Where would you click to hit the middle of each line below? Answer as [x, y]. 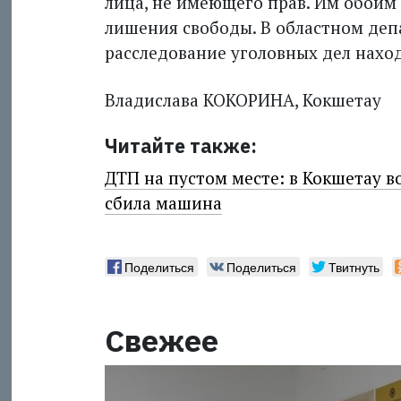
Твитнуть [354, 266]
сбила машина [163, 202]
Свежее [161, 340]
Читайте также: [180, 146]
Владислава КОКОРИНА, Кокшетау [243, 100]
